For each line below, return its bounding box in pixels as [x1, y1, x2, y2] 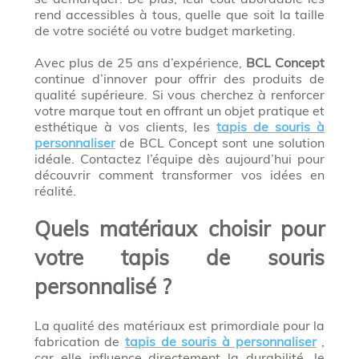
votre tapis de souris [34, 244, 325, 272]
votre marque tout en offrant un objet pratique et [34, 103, 325, 119]
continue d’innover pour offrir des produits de [34, 71, 325, 87]
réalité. [34, 183, 76, 200]
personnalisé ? [34, 273, 171, 301]
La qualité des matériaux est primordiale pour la [34, 317, 325, 334]
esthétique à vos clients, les [34, 119, 217, 135]
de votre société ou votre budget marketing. [34, 22, 296, 39]
